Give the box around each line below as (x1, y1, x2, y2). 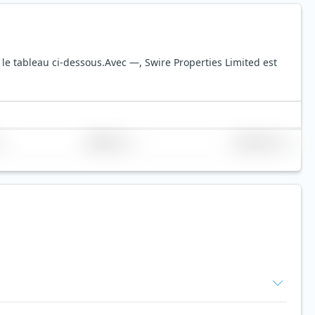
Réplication (87, 137, 124, 147)
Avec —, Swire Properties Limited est (105, 56, 277, 70)
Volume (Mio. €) (233, 137, 282, 147)
